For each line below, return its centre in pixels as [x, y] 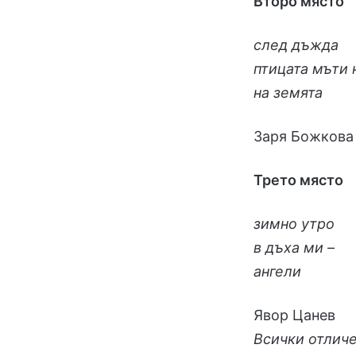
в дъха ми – [294, 247]
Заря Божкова [304, 136]
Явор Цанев [295, 315]
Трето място [299, 180]
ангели [278, 271]
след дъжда [296, 44]
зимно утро [294, 223]
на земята [288, 92]
